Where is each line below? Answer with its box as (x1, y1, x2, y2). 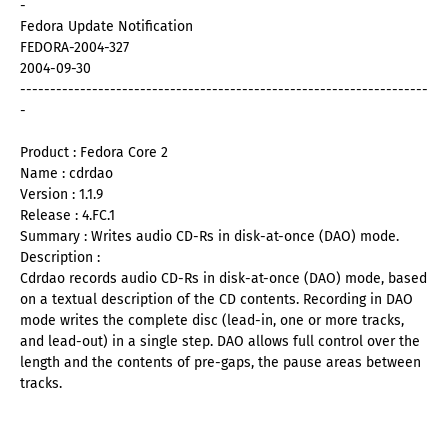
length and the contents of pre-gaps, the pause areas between (20, 354, 421, 372)
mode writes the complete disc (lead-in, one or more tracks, (20, 312, 404, 330)
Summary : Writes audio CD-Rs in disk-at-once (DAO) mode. (20, 228, 399, 246)
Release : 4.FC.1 (20, 207, 115, 225)
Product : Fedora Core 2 (20, 144, 168, 162)
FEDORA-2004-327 (20, 39, 129, 57)
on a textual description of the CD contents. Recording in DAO (20, 291, 413, 309)
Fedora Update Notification (20, 18, 193, 36)
